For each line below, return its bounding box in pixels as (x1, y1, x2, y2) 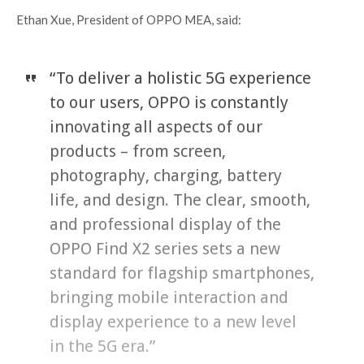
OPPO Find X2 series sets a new (49, 239, 280, 259)
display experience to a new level (49, 312, 297, 332)
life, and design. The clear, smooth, (49, 190, 310, 210)
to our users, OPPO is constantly (49, 93, 288, 113)
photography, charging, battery (49, 166, 282, 186)
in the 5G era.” (49, 336, 155, 357)
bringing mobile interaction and (49, 288, 288, 308)
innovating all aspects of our (49, 117, 262, 137)
